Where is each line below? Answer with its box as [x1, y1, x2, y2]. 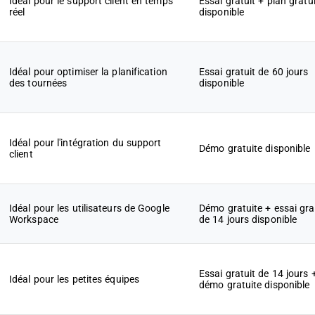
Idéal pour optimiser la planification [9, 66, 167, 77]
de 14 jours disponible [199, 214, 297, 225]
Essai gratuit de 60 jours [199, 66, 309, 77]
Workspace [9, 214, 58, 225]
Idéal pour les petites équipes [9, 274, 139, 285]
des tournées [9, 77, 67, 89]
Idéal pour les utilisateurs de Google [9, 202, 169, 214]
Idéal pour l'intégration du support [9, 137, 162, 148]
